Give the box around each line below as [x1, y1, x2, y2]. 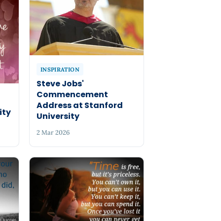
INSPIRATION [40, 66, 79, 74]
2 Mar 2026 [37, 128, 70, 137]
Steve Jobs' [37, 78, 84, 89]
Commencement [37, 89, 109, 100]
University [37, 110, 80, 122]
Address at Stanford [37, 100, 123, 111]
